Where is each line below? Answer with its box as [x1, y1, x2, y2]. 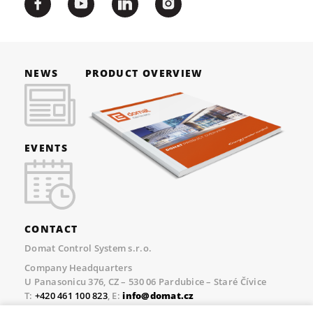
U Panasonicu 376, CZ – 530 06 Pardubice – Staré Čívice [24, 275, 267, 289]
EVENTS [24, 140, 68, 154]
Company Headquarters [24, 261, 133, 275]
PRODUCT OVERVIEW [85, 66, 203, 80]
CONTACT [24, 221, 78, 235]
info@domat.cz [122, 289, 194, 303]
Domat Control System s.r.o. [24, 242, 152, 255]
